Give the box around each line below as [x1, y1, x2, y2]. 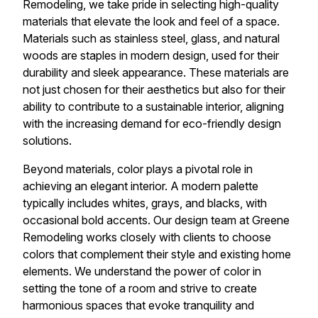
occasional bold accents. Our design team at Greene [23, 212, 290, 227]
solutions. [23, 133, 72, 148]
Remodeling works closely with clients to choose [23, 229, 271, 244]
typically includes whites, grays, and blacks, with [23, 195, 267, 210]
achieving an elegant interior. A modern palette [23, 178, 258, 193]
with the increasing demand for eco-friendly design [23, 116, 281, 131]
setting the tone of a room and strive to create [23, 280, 257, 295]
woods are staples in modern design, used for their [23, 48, 279, 62]
